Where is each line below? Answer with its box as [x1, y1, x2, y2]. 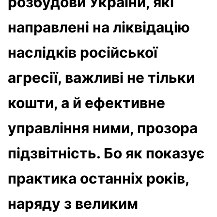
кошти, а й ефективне [8, 93, 165, 111]
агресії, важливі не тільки [8, 68, 195, 86]
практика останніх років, [8, 169, 189, 187]
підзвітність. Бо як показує [8, 144, 204, 162]
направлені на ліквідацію [8, 18, 190, 36]
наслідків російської [8, 43, 157, 61]
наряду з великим [8, 194, 138, 212]
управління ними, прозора [8, 119, 198, 137]
